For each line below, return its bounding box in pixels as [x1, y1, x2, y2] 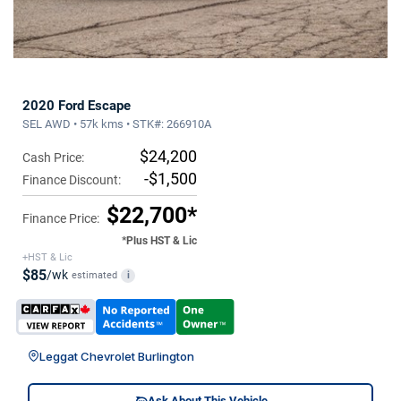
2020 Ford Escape [22, 97, 131, 114]
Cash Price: [22, 149, 84, 165]
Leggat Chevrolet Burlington [39, 348, 194, 363]
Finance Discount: [22, 172, 121, 187]
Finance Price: [22, 210, 99, 226]
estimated [72, 269, 117, 281]
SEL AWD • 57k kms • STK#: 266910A [22, 116, 211, 131]
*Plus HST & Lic [122, 234, 197, 247]
